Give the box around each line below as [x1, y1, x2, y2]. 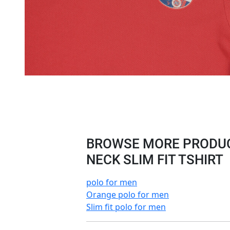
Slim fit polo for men [86, 201, 166, 213]
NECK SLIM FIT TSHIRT [86, 152, 223, 168]
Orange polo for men [86, 189, 169, 201]
